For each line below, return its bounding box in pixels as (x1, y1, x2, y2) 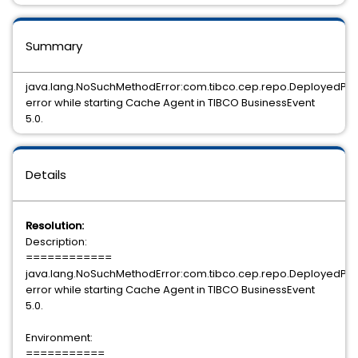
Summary (26, 38, 82, 54)
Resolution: (26, 218, 84, 233)
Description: (26, 234, 87, 249)
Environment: (26, 330, 93, 345)
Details (26, 166, 66, 183)
